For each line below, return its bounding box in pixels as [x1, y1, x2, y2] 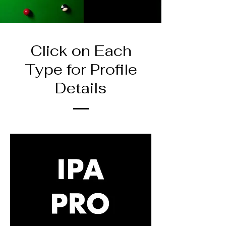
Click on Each [30, 41, 132, 60]
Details [55, 78, 106, 97]
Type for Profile [24, 60, 137, 79]
